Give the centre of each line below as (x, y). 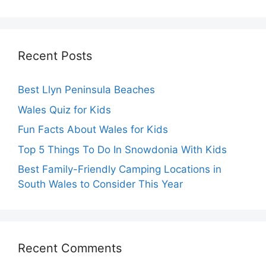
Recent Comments (70, 248)
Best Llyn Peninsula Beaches (86, 90)
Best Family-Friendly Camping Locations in (120, 170)
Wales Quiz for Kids (64, 110)
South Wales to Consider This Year (100, 184)
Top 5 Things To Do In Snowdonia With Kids (122, 149)
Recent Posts (55, 56)
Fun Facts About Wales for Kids (93, 130)
